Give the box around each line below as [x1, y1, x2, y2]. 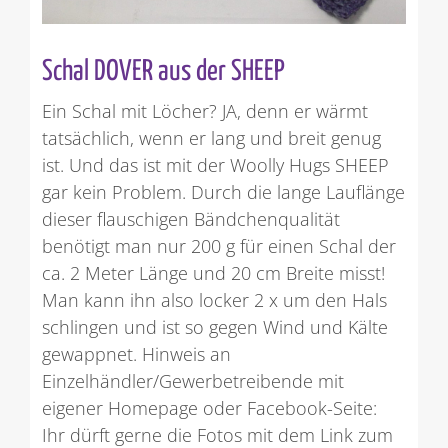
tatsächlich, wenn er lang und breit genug [41, 126, 381, 151]
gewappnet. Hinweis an [41, 342, 231, 367]
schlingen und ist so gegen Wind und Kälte [41, 315, 388, 340]
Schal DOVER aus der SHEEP [41, 57, 285, 86]
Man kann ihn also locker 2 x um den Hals [41, 288, 387, 313]
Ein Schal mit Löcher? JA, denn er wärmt [41, 99, 368, 124]
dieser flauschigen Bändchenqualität [41, 207, 340, 232]
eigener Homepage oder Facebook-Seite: [41, 396, 377, 421]
